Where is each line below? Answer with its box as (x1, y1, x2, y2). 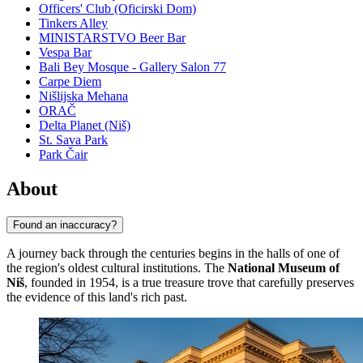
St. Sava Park (39, 133, 108, 147)
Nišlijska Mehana (39, 89, 128, 104)
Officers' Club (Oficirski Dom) (39, 2, 196, 16)
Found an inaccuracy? (13, 218, 117, 231)
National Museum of (228, 260, 340, 275)
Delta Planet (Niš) (39, 118, 130, 133)
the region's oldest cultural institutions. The (6, 260, 228, 275)
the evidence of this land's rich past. (6, 289, 187, 304)
